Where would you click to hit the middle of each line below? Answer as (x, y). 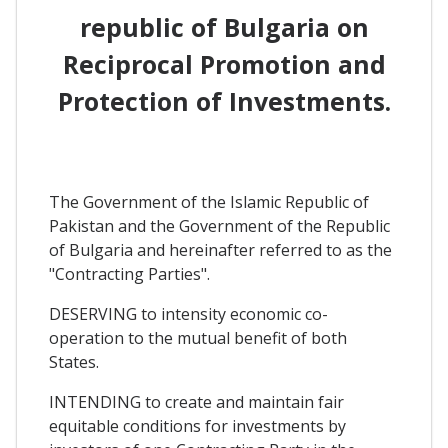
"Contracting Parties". (129, 274)
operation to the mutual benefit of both (198, 338)
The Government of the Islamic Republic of (209, 202)
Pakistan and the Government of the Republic (219, 226)
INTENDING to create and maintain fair (196, 402)
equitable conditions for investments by (197, 426)
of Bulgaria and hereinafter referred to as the (220, 250)
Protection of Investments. (224, 100)
